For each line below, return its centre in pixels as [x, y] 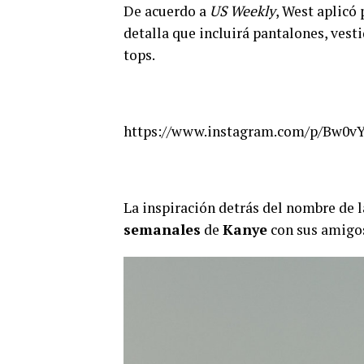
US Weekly [243, 11]
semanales [162, 230]
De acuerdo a [167, 11]
